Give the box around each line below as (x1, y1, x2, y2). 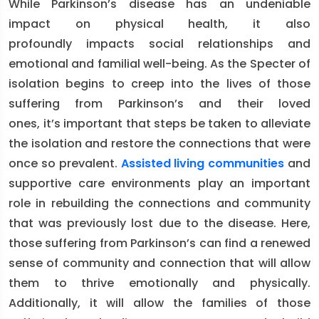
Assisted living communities (120, 155, 285, 172)
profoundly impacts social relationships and (9, 36, 310, 52)
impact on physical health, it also (9, 16, 310, 32)
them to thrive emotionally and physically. (9, 275, 310, 291)
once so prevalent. (9, 155, 121, 172)
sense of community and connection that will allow (9, 255, 310, 271)
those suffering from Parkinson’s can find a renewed (9, 235, 310, 251)
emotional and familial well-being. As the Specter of (9, 56, 310, 72)
